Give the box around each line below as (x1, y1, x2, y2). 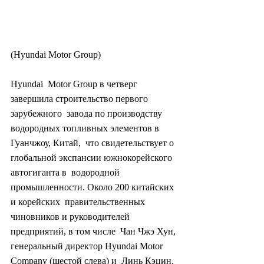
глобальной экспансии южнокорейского (11, 152, 174, 163)
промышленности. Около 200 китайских (11, 181, 176, 192)
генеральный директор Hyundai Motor (11, 240, 165, 251)
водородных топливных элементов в (11, 123, 161, 133)
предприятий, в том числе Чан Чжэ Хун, (11, 226, 178, 236)
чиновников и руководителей (11, 211, 132, 222)
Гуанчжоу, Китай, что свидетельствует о (11, 137, 176, 148)
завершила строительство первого (11, 93, 150, 104)
